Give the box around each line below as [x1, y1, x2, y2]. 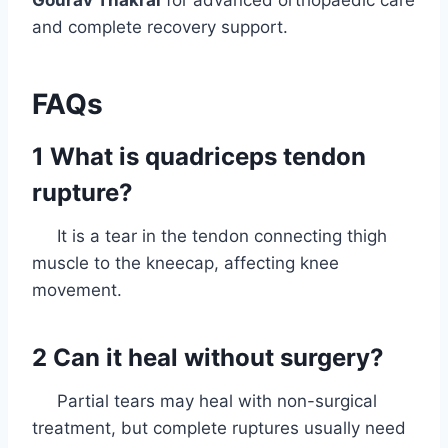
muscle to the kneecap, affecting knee [32, 253, 339, 274]
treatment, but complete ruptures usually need [32, 418, 406, 439]
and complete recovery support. [32, 17, 288, 38]
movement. [32, 280, 122, 301]
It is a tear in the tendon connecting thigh [32, 226, 387, 247]
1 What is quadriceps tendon [32, 142, 366, 172]
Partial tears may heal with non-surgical [32, 391, 377, 412]
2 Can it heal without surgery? [32, 343, 384, 373]
